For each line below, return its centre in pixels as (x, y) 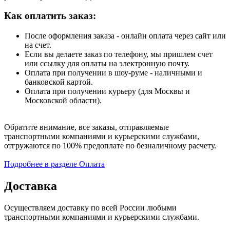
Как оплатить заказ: (50, 16)
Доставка (31, 186)
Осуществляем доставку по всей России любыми (90, 207)
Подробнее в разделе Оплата (54, 164)
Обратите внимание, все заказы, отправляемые (87, 127)
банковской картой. (59, 82)
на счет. (38, 45)
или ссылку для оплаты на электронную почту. (107, 63)
